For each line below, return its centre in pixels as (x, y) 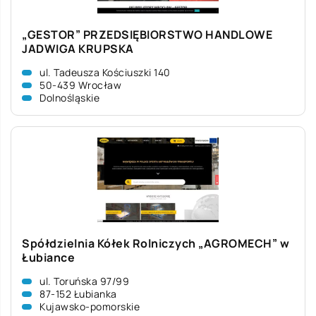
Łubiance (48, 257)
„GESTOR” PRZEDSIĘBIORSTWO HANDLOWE (147, 35)
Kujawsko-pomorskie (90, 306)
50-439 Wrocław (80, 85)
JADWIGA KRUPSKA (78, 49)
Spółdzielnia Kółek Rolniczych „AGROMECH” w (156, 243)
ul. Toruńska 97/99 (84, 281)
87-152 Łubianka (78, 294)
